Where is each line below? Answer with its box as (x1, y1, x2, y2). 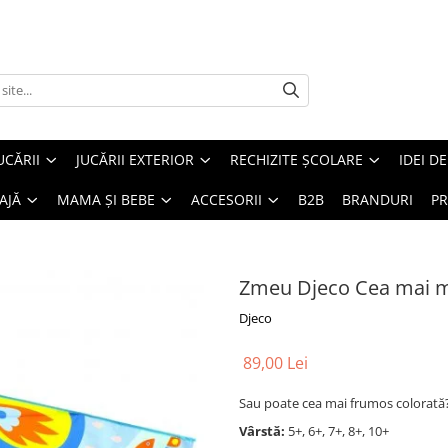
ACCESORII (191, 190, 262, 209)
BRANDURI (342, 190, 413, 209)
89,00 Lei (243, 352, 308, 374)
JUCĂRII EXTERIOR (76, 150, 194, 169)
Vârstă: (239, 422, 288, 440)
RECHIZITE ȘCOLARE (230, 150, 363, 169)
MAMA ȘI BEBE (57, 190, 155, 209)
